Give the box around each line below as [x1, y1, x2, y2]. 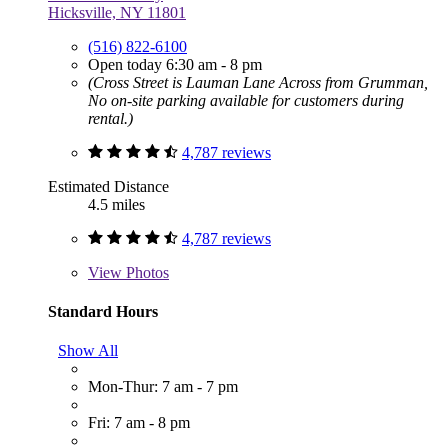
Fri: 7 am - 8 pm [88, 414, 190, 432]
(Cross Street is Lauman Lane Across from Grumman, [88, 73, 428, 91]
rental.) [88, 109, 133, 127]
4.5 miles [88, 195, 145, 213]
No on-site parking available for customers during [88, 91, 404, 109]
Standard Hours [48, 302, 158, 320]
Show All [58, 342, 118, 360]
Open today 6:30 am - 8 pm [88, 55, 262, 73]
